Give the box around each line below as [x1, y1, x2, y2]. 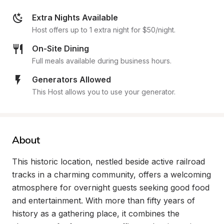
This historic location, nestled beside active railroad [12, 156, 205, 166]
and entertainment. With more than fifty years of [12, 195, 195, 205]
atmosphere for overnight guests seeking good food [12, 182, 209, 192]
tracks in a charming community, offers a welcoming [12, 169, 211, 179]
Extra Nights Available [32, 12, 118, 22]
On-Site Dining [32, 43, 89, 53]
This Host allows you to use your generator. [32, 87, 175, 96]
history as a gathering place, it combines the [12, 208, 179, 218]
